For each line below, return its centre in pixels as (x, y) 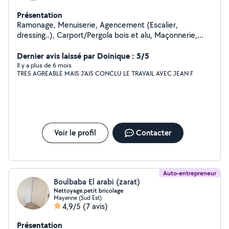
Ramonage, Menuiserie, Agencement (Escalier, (97, 25)
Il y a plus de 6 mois (44, 65)
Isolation (31, 45)
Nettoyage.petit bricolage (88, 191)
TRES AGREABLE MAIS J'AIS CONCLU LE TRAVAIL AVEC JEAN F (105, 73)
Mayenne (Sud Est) (78, 198)
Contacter (153, 133)
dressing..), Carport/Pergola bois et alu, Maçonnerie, (107, 35)
